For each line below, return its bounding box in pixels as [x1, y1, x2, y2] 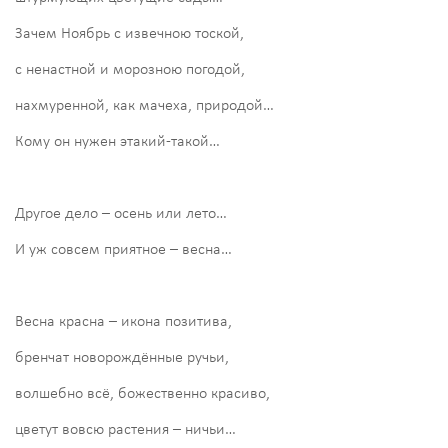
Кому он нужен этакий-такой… [15, 133, 220, 150]
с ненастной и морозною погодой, [15, 61, 245, 78]
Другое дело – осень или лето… [15, 205, 227, 222]
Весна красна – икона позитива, [15, 313, 232, 330]
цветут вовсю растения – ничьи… [15, 421, 236, 438]
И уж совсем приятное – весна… [15, 241, 232, 258]
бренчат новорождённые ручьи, [15, 349, 229, 366]
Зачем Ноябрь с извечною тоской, [15, 25, 244, 42]
